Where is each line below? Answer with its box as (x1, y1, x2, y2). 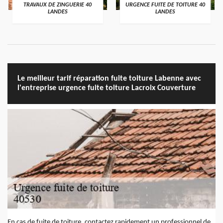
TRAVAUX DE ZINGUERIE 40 (23, 2, 92, 8)
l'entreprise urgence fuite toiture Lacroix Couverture (17, 84, 196, 93)
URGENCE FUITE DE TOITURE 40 (125, 2, 205, 8)
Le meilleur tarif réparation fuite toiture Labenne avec (17, 75, 201, 83)
